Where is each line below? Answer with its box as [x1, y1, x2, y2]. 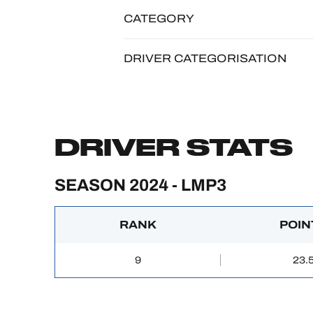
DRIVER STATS [54, 133, 293, 160]
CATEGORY [124, 10, 194, 27]
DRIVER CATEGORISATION [124, 50, 286, 66]
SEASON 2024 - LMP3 [54, 173, 226, 198]
